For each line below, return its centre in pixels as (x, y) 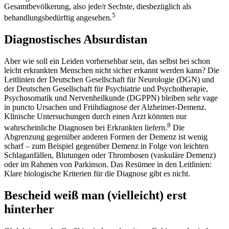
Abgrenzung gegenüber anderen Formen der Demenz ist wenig (106, 137)
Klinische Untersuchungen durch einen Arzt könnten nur (95, 116)
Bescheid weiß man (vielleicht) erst (95, 196)
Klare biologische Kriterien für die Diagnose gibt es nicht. (97, 174)
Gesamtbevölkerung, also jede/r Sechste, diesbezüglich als (98, 6)
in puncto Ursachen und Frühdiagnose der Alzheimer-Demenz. (105, 107)
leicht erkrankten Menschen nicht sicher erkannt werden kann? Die (112, 70)
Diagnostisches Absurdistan (76, 40)
